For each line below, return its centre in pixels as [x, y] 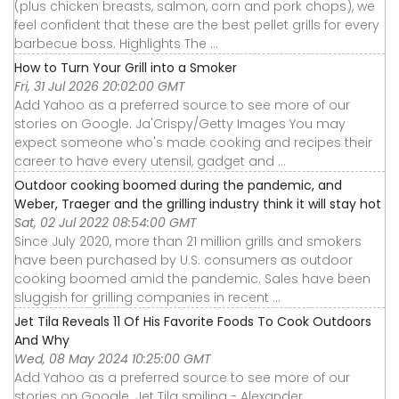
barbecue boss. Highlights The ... [116, 43]
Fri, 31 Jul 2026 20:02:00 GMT [100, 86]
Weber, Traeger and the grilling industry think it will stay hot [198, 204]
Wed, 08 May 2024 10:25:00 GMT [113, 358]
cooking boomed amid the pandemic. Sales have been [192, 278]
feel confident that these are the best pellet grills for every [197, 24]
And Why [42, 340]
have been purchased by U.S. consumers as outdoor [183, 260]
